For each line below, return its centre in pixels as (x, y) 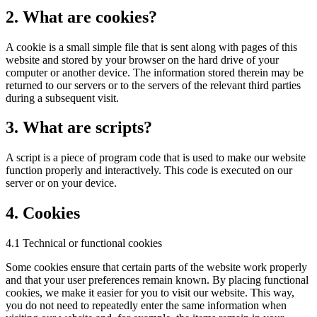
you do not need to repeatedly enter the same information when (146, 306)
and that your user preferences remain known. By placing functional (157, 280)
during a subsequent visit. (62, 98)
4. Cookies (43, 213)
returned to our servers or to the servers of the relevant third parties (153, 85)
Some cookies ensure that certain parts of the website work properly (156, 267)
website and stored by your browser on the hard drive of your (142, 59)
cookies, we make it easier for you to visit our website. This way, (150, 293)
